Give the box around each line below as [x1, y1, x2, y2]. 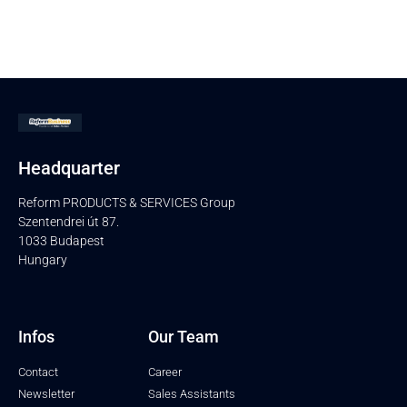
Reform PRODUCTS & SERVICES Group [18, 195, 235, 211]
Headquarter [18, 157, 120, 180]
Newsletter [18, 386, 74, 401]
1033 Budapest [18, 233, 104, 249]
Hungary [18, 253, 67, 268]
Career [147, 364, 182, 379]
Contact [18, 364, 58, 379]
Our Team [147, 326, 219, 346]
